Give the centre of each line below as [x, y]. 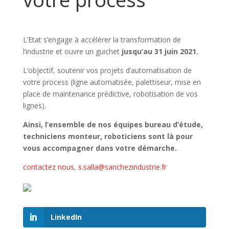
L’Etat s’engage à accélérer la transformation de [102, 40]
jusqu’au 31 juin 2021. [159, 51]
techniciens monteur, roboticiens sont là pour [108, 136]
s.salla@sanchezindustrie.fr [122, 167]
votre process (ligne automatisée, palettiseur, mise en [112, 82]
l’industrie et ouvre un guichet [71, 51]
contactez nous [48, 167]
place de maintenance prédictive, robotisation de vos [110, 94]
